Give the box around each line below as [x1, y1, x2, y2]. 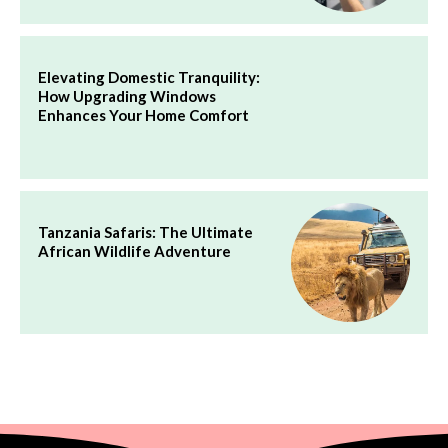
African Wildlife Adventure [38, 242, 231, 261]
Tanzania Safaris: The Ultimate [38, 223, 253, 242]
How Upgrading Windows [38, 87, 216, 106]
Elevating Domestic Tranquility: [38, 68, 260, 87]
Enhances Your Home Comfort [38, 106, 249, 125]
